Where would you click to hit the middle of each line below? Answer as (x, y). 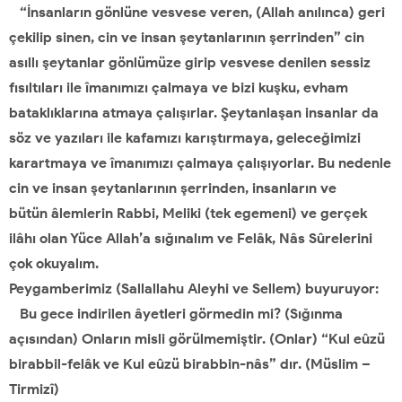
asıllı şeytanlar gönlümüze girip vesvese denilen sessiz (190, 62)
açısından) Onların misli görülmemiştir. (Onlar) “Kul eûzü (197, 339)
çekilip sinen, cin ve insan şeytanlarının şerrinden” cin (187, 37)
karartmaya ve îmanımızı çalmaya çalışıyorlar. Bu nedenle (200, 163)
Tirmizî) (34, 389)
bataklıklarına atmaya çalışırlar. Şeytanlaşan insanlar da (194, 113)
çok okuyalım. (54, 263)
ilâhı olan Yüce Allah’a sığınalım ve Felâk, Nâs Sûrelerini (191, 238)
